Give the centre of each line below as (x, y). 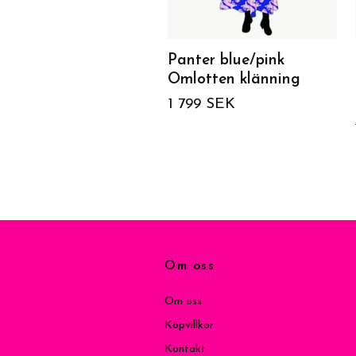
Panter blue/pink (226, 61)
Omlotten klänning (234, 80)
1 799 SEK (201, 104)
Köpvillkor (189, 325)
